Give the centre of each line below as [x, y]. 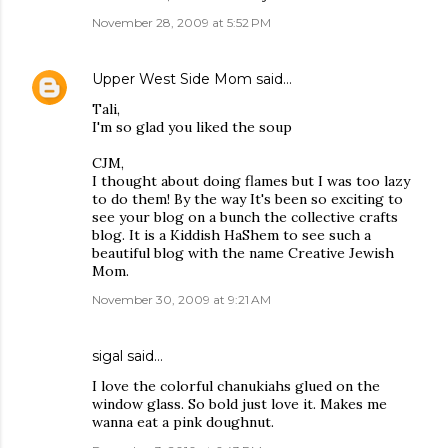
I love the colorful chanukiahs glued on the [236, 386]
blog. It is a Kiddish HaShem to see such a [231, 235]
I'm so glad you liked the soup [192, 127]
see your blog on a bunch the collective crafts [245, 217]
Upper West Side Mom [172, 79]
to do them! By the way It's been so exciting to [247, 199]
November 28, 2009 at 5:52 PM [181, 22]
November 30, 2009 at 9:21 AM [181, 299]
